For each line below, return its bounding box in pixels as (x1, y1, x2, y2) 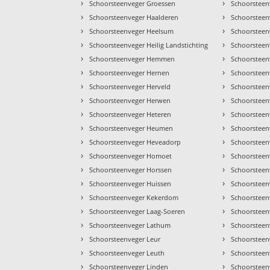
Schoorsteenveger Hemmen (89, 54, 175, 64)
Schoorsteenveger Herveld (89, 82, 171, 92)
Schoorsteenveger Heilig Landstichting (89, 40, 209, 50)
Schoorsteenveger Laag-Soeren (89, 207, 186, 216)
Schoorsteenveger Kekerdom (89, 193, 179, 202)
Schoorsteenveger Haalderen (89, 13, 179, 22)
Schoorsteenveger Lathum (89, 221, 171, 230)
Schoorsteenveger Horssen (89, 165, 172, 175)
